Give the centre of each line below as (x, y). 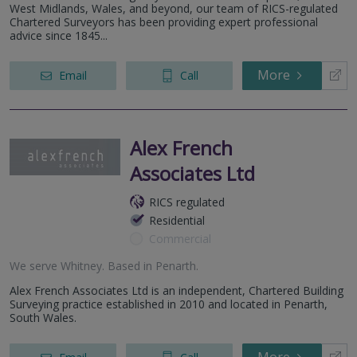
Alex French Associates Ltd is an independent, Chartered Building (177, 290)
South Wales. (43, 317)
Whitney (81, 265)
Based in (130, 265)
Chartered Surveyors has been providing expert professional (164, 22)
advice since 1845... (59, 35)
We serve (35, 265)
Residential (177, 220)
